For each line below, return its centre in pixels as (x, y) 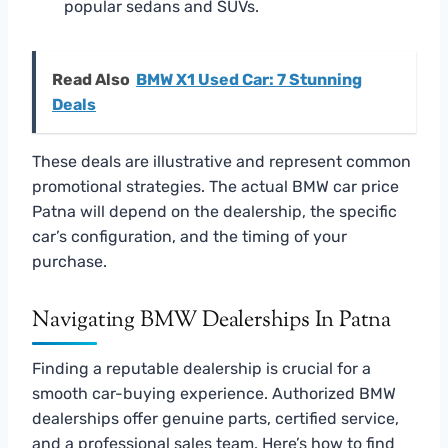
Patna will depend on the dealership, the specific (214, 211)
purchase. (69, 261)
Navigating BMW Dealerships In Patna (211, 320)
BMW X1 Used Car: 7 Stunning (249, 79)
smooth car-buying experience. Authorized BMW (214, 393)
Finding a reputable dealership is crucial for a (201, 368)
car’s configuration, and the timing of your (189, 236)
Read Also (91, 79)
